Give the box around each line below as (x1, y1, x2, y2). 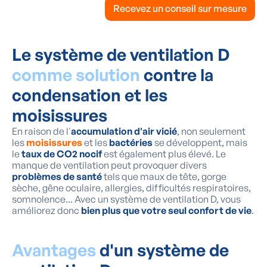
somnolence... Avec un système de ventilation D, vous (12, 193, 241, 206)
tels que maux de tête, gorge (104, 170, 226, 183)
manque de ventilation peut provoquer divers (12, 159, 207, 172)
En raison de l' (12, 125, 71, 138)
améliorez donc (12, 204, 81, 217)
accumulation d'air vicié (71, 125, 177, 138)
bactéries (109, 136, 153, 149)
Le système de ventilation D (12, 44, 229, 66)
